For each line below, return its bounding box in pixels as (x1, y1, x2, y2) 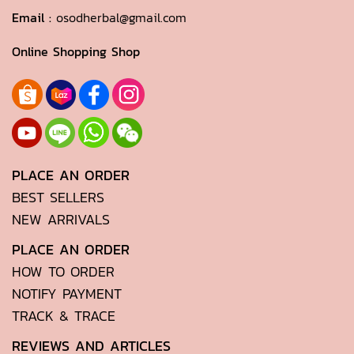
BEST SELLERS (12, 186, 104, 208)
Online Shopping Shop (12, 42, 140, 61)
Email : (12, 8, 56, 27)
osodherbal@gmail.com (56, 8, 186, 27)
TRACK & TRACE (12, 305, 115, 326)
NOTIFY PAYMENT (12, 283, 122, 304)
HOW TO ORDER (12, 261, 115, 282)
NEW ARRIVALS (12, 209, 110, 230)
